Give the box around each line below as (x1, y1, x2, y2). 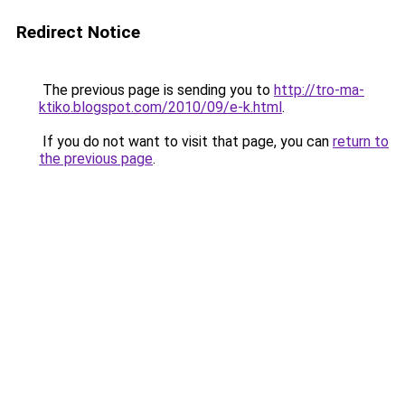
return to (333, 133, 389, 150)
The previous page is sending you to (39, 81, 274, 99)
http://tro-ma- (274, 81, 364, 99)
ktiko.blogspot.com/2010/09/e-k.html (39, 99, 282, 116)
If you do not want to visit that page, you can (39, 133, 333, 150)
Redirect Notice (16, 22, 140, 42)
